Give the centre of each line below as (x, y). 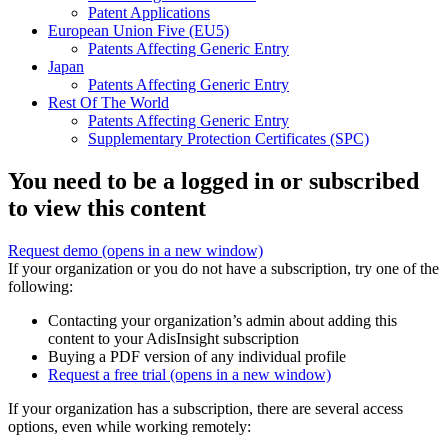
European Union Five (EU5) (138, 31)
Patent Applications (149, 13)
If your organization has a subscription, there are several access (205, 409)
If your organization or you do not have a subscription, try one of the (223, 269)
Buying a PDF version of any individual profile (197, 357)
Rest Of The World (108, 103)
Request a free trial (109, 375)
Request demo (55, 251)
